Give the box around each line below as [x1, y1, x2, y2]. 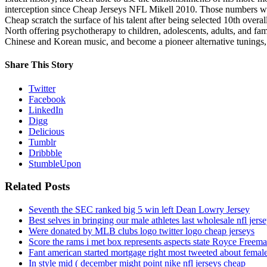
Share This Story [5, 60, 73, 70]
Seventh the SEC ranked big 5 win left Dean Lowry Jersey [29, 204, 250, 215]
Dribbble [29, 147, 62, 158]
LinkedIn [29, 104, 63, 115]
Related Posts [5, 180, 70, 193]
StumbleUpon [29, 158, 81, 169]
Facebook [29, 94, 66, 104]
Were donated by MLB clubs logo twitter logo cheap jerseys [29, 226, 254, 237]
